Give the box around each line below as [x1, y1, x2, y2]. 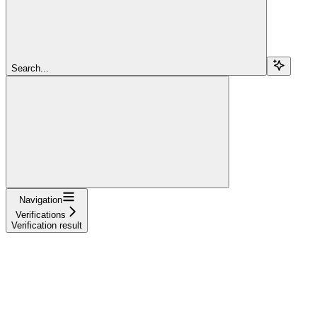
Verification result [11, 220, 82, 231]
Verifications [15, 209, 66, 220]
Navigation [18, 195, 62, 205]
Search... [11, 63, 49, 74]
